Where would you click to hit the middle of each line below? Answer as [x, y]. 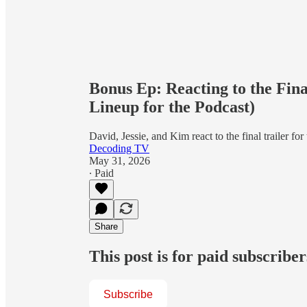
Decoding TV [119, 148]
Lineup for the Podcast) [172, 107]
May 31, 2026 [120, 160]
